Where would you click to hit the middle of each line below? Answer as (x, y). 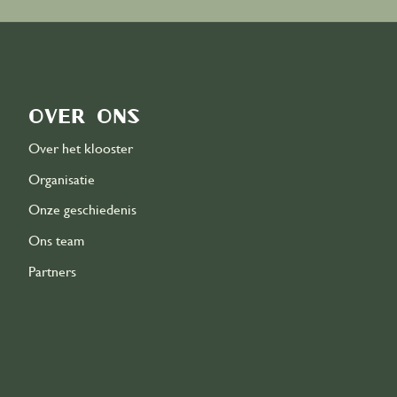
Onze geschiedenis (82, 210)
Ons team (56, 241)
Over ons (84, 116)
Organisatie (61, 179)
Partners (52, 272)
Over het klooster (80, 148)
